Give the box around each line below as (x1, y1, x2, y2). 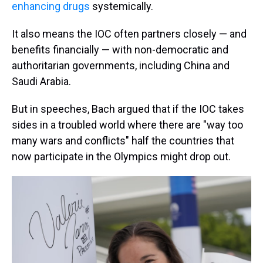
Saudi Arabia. (12, 75, 71, 87)
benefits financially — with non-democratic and (12, 43, 228, 56)
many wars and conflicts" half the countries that (12, 134, 234, 147)
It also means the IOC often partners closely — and (12, 28, 247, 40)
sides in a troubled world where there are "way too (12, 119, 243, 131)
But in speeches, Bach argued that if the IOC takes (12, 103, 244, 115)
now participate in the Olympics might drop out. (12, 150, 231, 163)
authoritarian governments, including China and (12, 59, 230, 72)
